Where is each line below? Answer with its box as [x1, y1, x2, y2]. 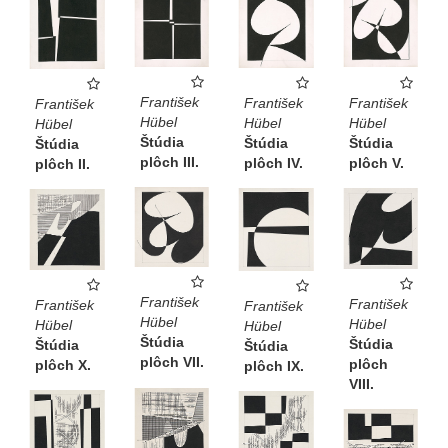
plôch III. [139, 154, 199, 171]
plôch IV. [244, 154, 303, 171]
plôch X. [35, 357, 91, 374]
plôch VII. [139, 354, 204, 371]
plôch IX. [244, 358, 304, 375]
